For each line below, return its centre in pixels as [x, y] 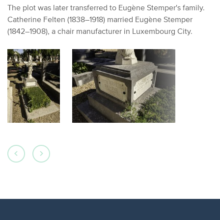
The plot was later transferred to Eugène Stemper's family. [106, 7]
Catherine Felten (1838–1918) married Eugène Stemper [100, 19]
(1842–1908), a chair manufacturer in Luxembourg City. [100, 31]
